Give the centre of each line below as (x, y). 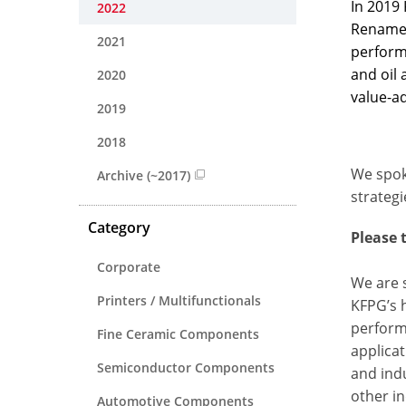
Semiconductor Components (186, 367)
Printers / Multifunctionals (179, 300)
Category (119, 227)
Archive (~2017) (144, 175)
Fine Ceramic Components (178, 333)
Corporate (129, 266)
